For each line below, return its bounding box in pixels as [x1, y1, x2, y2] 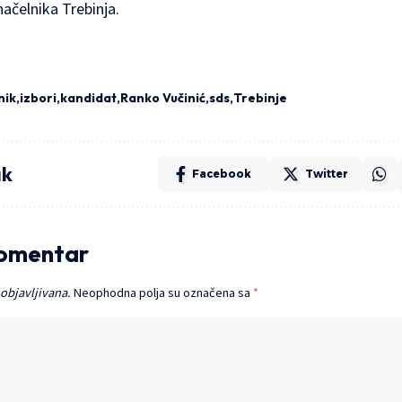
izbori [20, 90, 57, 107]
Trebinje [233, 90, 287, 107]
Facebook [192, 167, 251, 181]
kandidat [60, 90, 117, 107]
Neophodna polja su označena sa [74, 284, 253, 301]
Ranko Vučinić [120, 90, 205, 107]
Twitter [305, 167, 348, 181]
